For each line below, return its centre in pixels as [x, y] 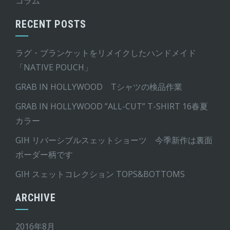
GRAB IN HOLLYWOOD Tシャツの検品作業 [99, 87]
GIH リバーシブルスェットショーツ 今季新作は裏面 [114, 140]
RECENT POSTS [51, 24]
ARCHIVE [36, 197]
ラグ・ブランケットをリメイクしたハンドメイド [106, 53]
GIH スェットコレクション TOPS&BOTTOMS [100, 174]
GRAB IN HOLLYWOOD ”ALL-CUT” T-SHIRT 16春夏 [112, 106]
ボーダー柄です [44, 154]
